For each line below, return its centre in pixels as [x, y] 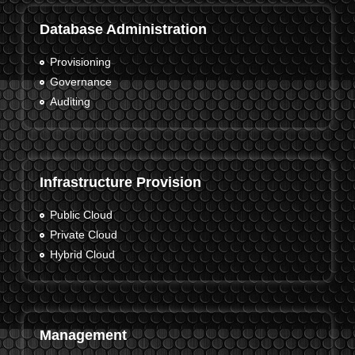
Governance [80, 82]
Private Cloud [83, 235]
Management [83, 336]
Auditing [70, 102]
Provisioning [80, 62]
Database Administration [123, 30]
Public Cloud [81, 215]
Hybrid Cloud [82, 255]
